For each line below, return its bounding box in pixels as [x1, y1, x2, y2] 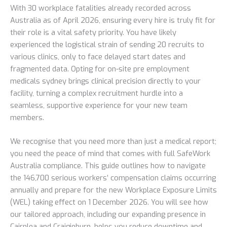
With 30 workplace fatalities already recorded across [10, 3, 191, 13]
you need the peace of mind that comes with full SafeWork [10, 148, 210, 159]
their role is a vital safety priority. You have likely [10, 27, 176, 37]
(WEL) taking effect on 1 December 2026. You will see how [10, 197, 208, 207]
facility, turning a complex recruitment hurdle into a [10, 88, 183, 98]
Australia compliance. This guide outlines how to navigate [10, 160, 206, 171]
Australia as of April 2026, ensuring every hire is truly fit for [10, 15, 215, 25]
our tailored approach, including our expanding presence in [10, 209, 206, 219]
